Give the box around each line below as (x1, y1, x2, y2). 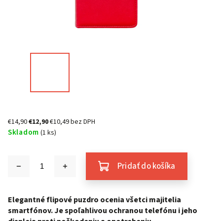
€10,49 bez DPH (50, 117, 95, 127)
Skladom (8, 127, 39, 138)
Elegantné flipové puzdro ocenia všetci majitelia (8, 194, 181, 205)
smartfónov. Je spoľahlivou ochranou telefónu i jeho (8, 205, 197, 216)
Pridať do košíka (117, 160, 176, 172)
